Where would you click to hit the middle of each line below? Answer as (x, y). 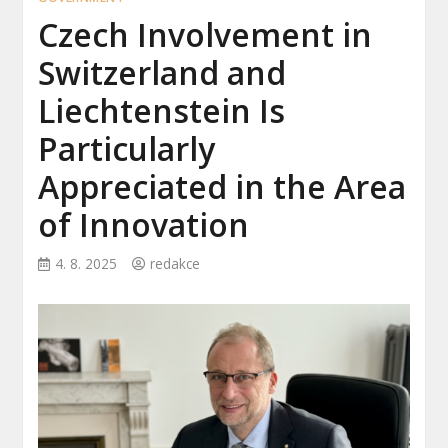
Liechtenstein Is (162, 111)
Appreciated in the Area (222, 187)
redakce (175, 264)
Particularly (127, 149)
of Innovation (144, 225)
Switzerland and (162, 73)
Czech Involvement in (205, 35)
